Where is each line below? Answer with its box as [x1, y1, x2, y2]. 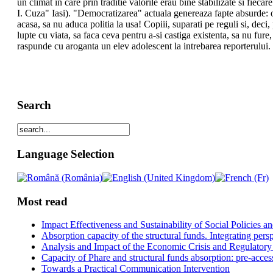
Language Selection [16, 147, 115, 161]
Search [16, 98, 51, 112]
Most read [16, 194, 68, 208]
